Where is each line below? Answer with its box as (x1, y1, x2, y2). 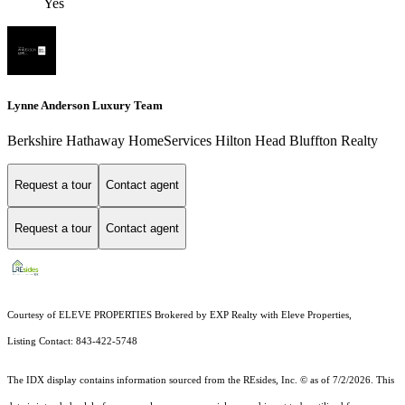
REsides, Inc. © (243, 375, 307, 386)
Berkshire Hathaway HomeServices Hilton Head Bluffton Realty (7, 133, 378, 148)
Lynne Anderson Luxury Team (7, 98, 163, 112)
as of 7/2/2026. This (307, 375, 394, 386)
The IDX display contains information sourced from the (7, 375, 243, 386)
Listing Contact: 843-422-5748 (7, 336, 137, 347)
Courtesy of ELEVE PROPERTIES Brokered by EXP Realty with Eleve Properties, (7, 310, 352, 321)
